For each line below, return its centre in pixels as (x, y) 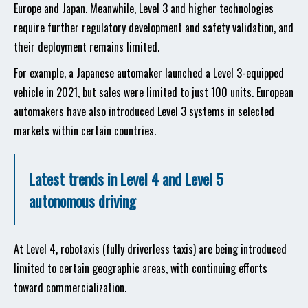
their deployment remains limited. (87, 47)
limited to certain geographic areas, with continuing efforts (141, 268)
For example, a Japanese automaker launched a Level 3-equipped (149, 73)
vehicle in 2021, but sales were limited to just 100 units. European (154, 92)
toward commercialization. (70, 287)
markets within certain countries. (85, 131)
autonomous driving (82, 201)
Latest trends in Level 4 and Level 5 (126, 179)
